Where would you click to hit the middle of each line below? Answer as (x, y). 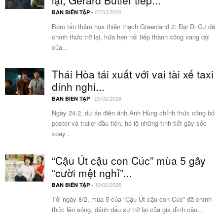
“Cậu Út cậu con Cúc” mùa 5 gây (129, 161)
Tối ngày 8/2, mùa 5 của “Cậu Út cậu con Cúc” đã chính (132, 199)
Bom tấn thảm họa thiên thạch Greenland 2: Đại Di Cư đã (133, 27)
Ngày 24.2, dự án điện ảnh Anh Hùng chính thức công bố (133, 113)
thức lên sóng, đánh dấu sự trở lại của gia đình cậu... (128, 210)
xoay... (61, 134)
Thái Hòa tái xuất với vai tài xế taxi (133, 74)
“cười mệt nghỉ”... (92, 173)
